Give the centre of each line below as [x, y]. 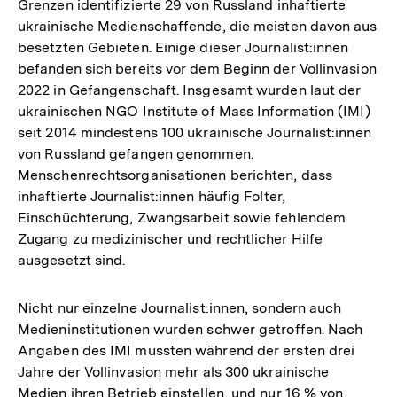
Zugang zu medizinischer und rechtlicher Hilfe [171, 239]
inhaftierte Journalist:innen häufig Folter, [152, 197]
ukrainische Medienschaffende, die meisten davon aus [198, 27]
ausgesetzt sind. [72, 261]
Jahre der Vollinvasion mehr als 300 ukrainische [174, 372]
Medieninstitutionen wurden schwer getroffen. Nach [191, 330]
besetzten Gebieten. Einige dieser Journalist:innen [183, 48]
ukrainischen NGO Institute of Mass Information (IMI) [194, 112]
